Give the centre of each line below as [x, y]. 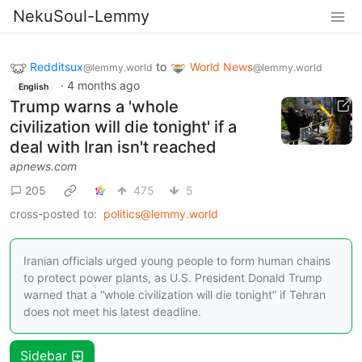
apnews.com [43, 166]
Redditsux [57, 67]
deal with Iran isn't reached [113, 147]
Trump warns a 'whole [94, 107]
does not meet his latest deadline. [112, 312]
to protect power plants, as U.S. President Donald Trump [173, 278]
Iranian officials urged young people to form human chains [177, 261]
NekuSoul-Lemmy [81, 16]
